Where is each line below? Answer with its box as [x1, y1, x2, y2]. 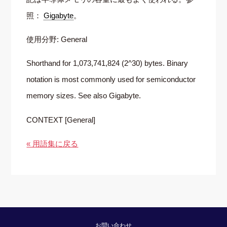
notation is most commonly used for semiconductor [26, 75, 196, 84]
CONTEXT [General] [26, 115, 96, 124]
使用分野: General [26, 35, 88, 44]
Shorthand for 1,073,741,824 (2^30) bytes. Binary [26, 59, 188, 68]
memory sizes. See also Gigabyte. [26, 91, 141, 100]
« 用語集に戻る [26, 139, 79, 148]
